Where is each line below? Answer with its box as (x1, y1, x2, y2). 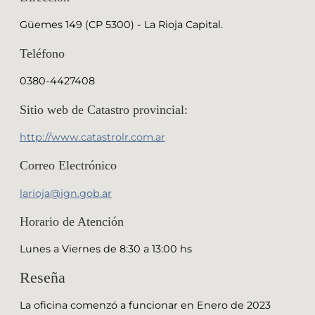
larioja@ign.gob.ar (20, 186, 112, 200)
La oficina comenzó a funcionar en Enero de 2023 (20, 299, 271, 312)
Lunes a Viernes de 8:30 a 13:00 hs (20, 243, 192, 256)
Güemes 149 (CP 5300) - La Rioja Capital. (20, 18, 223, 32)
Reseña (20, 268, 65, 286)
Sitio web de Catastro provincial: (20, 102, 188, 117)
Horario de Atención (20, 214, 124, 229)
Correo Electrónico (20, 158, 117, 173)
